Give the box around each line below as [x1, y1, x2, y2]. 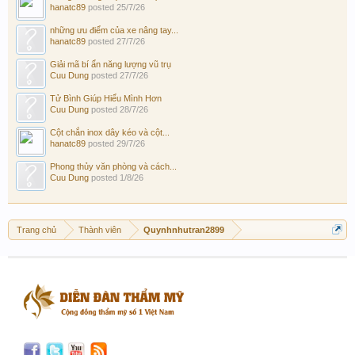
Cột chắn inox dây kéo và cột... [50, 127, 170, 137]
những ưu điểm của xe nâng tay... [50, 25, 178, 35]
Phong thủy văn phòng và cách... [50, 161, 177, 171]
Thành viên [78, 224, 121, 235]
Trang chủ [17, 224, 56, 235]
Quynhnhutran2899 [143, 224, 224, 235]
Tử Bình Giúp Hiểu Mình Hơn [50, 93, 162, 103]
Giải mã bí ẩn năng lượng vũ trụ [50, 59, 171, 69]
